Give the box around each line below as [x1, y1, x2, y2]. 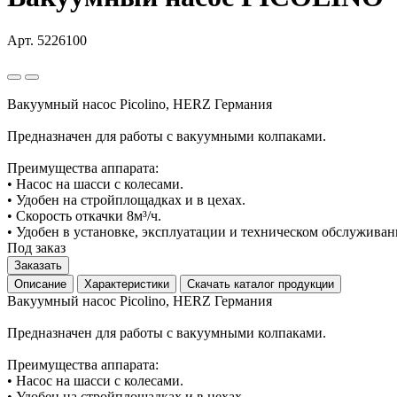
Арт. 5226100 [7, 32, 87, 48]
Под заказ [7, 239, 66, 255]
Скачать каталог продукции [187, 276, 334, 291]
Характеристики [84, 276, 169, 291]
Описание [14, 276, 66, 291]
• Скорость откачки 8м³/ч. [7, 207, 161, 223]
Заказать [14, 258, 62, 272]
